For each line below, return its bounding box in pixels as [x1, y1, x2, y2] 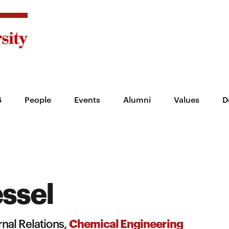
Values [174, 94, 199, 105]
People [25, 94, 51, 105]
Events [74, 94, 100, 105]
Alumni [123, 94, 151, 105]
